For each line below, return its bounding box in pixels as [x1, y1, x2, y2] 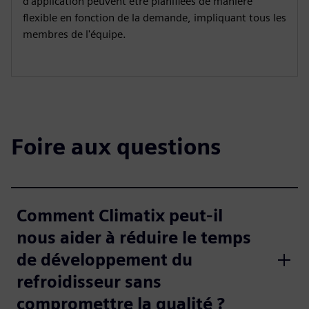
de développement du [17, 249, 192, 270]
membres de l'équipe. [23, 27, 126, 41]
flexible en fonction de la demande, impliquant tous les [23, 10, 286, 24]
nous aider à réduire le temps [17, 227, 251, 248]
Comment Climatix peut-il [17, 205, 223, 226]
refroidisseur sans [17, 271, 161, 292]
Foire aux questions [11, 132, 221, 160]
